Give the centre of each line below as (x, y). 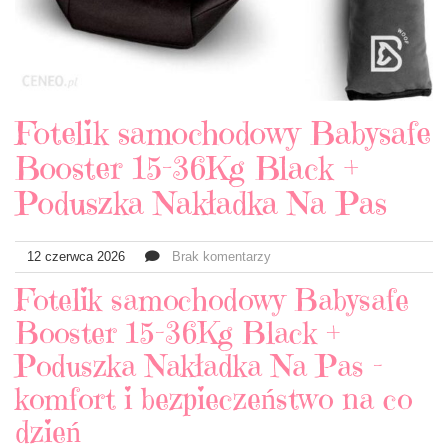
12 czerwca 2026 (70, 257)
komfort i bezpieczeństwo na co (213, 399)
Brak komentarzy (221, 257)
